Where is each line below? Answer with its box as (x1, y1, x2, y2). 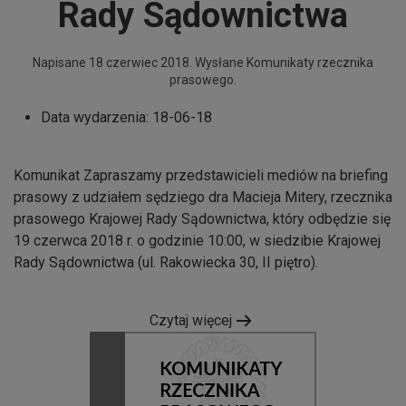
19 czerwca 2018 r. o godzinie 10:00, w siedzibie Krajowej (14, 231, 381, 249)
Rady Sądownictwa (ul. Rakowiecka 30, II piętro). (14, 253, 318, 271)
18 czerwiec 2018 (89, 54, 189, 70)
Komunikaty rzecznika (246, 54, 373, 70)
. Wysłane (189, 54, 246, 70)
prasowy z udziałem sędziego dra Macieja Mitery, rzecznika (14, 188, 392, 206)
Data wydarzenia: (41, 108, 152, 126)
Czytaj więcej (150, 312, 232, 330)
